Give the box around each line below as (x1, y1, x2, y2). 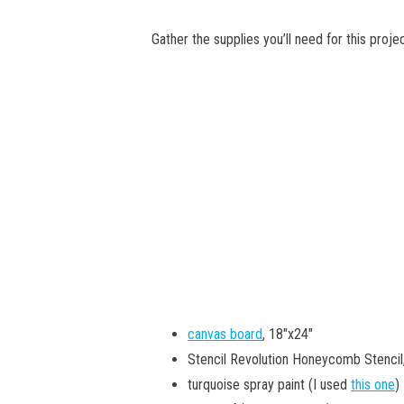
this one (351, 376, 395, 393)
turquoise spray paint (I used (188, 376, 351, 393)
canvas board (188, 326, 262, 343)
